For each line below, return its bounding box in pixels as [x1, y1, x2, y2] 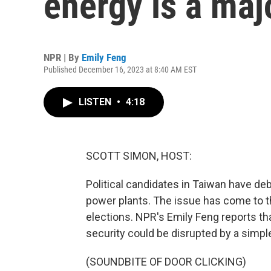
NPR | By [44, 51, 82, 64]
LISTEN [79, 96, 114, 108]
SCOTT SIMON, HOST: [86, 149, 192, 162]
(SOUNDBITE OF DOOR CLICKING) [86, 255, 246, 268]
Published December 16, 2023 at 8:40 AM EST [44, 65, 197, 74]
